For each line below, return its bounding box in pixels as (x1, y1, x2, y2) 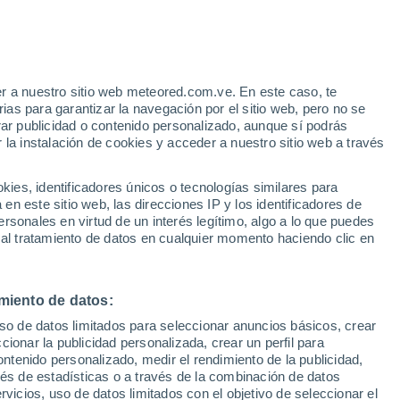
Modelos (53, 161, 105, 175)
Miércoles (195, 231, 254, 246)
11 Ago (102, 253, 141, 267)
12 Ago (204, 253, 244, 267)
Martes (101, 231, 142, 246)
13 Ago (307, 253, 346, 267)
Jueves (304, 231, 349, 246)
